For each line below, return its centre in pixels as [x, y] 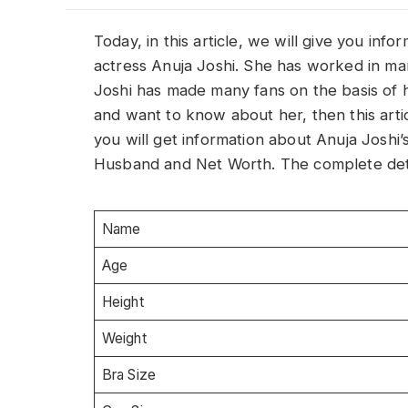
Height [122, 301]
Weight [124, 338]
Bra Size [129, 374]
